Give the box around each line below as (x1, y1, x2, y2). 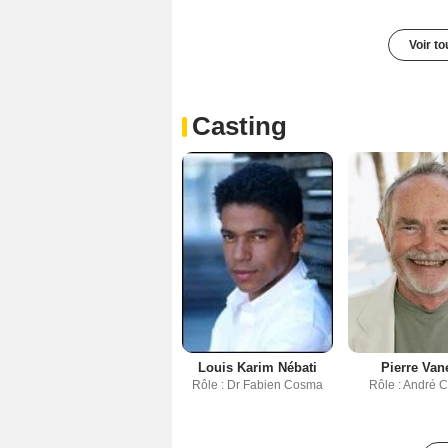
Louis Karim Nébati (198, 360, 318, 376)
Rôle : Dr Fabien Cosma (192, 378, 324, 393)
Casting (192, 110, 287, 141)
